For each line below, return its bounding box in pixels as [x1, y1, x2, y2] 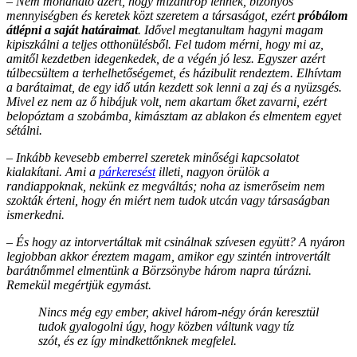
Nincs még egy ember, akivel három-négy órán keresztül [38, 304, 319, 319]
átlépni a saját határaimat [6, 22, 138, 37]
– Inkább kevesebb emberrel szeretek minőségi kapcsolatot [6, 150, 299, 164]
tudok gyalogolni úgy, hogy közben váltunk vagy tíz [38, 319, 294, 333]
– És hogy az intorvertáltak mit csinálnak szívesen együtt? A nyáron [6, 234, 345, 249]
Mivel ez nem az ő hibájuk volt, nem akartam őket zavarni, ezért [6, 94, 327, 108]
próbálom [298, 8, 347, 22]
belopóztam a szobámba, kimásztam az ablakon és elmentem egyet [6, 108, 341, 123]
